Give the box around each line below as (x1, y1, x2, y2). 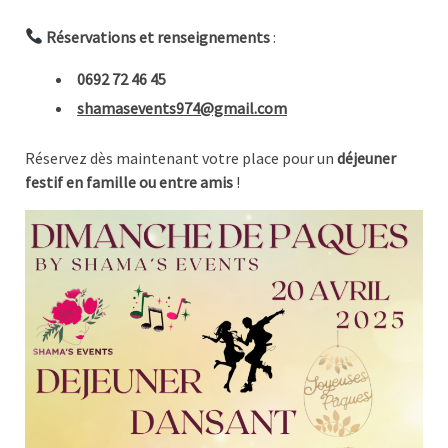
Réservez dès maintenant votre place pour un (25, 148, 337, 169)
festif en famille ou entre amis (25, 172, 233, 193)
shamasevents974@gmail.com (77, 97, 287, 118)
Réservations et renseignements (46, 26, 271, 47)
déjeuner (337, 148, 396, 169)
